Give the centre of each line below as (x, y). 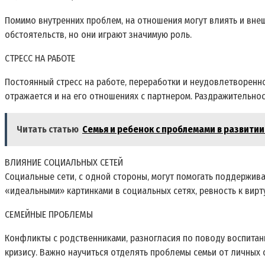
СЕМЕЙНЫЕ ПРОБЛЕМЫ (49, 215)
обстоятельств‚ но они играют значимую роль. (98, 35)
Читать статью (48, 130)
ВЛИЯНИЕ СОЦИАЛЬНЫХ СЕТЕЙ (64, 163)
